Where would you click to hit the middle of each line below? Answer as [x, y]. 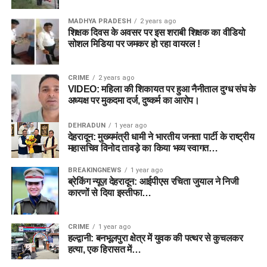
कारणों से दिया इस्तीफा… [110, 193]
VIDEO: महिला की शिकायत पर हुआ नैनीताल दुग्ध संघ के [162, 89]
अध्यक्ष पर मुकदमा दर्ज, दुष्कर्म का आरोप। [133, 101]
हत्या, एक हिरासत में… [104, 249]
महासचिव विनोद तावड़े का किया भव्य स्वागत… [143, 148]
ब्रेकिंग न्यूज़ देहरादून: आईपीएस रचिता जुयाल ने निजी [153, 181]
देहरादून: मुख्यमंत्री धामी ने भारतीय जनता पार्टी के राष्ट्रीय [161, 137]
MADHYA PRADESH [99, 21]
